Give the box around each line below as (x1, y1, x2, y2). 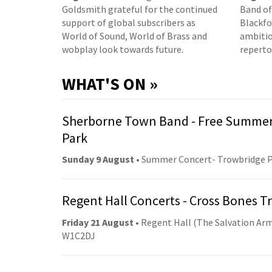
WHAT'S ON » (62, 72, 158, 95)
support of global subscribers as (62, 16, 195, 29)
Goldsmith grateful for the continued (62, 2, 217, 15)
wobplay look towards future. (62, 42, 183, 55)
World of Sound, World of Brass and (62, 29, 207, 42)
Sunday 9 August (62, 153, 134, 166)
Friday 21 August (62, 216, 134, 228)
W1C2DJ (62, 229, 95, 242)
